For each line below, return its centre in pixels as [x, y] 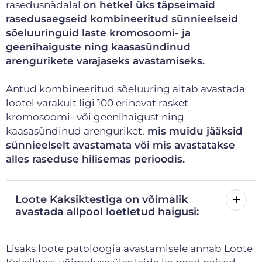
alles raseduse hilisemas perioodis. [97, 159]
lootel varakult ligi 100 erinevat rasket [97, 103]
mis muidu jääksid [194, 131]
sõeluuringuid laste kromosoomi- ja [98, 32]
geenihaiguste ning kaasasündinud [98, 46]
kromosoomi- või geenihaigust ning [95, 117]
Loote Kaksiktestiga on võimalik [101, 199]
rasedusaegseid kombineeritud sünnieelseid [122, 18]
